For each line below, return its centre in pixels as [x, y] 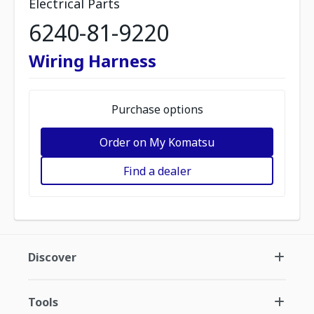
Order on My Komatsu [157, 142]
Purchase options [157, 109]
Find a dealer [157, 171]
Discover [52, 257]
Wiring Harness [93, 61]
